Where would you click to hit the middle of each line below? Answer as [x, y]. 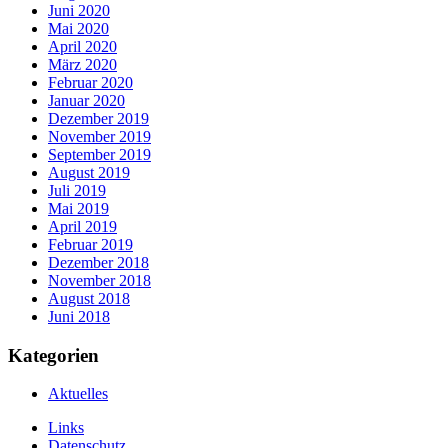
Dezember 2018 [98, 262]
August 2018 [89, 298]
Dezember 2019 [98, 118]
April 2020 [82, 46]
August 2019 [89, 172]
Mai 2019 [78, 208]
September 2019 [99, 154]
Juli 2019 [77, 190]
